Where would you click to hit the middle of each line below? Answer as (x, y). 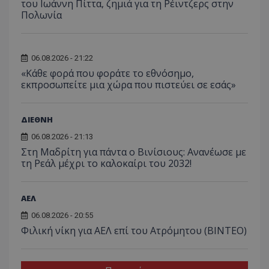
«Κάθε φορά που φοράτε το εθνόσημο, (107, 74)
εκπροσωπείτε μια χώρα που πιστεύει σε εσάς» (128, 85)
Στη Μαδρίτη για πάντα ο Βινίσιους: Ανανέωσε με (134, 152)
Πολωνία (41, 15)
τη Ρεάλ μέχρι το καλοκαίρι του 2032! (106, 164)
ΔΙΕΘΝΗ (37, 120)
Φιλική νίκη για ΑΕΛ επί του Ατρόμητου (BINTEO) (134, 231)
